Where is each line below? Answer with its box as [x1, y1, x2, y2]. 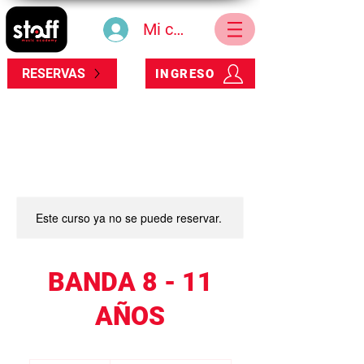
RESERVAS [22, 66, 85, 81]
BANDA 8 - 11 [47, 266, 213, 297]
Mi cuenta [142, 19, 214, 39]
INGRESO [154, 66, 215, 81]
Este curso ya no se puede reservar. [35, 210, 222, 226]
